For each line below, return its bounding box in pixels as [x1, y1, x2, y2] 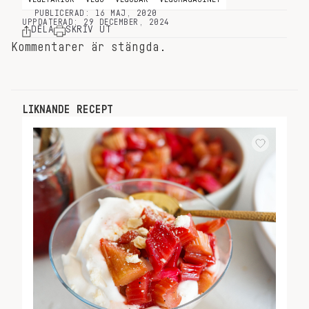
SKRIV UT [66, 24, 111, 34]
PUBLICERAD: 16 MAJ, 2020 [34, 9, 157, 17]
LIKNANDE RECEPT [22, 104, 113, 115]
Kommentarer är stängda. [11, 41, 166, 53]
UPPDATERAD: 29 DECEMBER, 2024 [22, 18, 170, 26]
